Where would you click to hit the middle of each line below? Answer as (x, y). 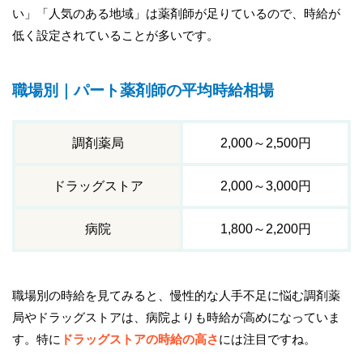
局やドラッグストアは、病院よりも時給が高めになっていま (176, 317)
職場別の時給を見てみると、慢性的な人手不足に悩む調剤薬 (176, 295)
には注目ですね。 (267, 339)
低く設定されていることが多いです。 (115, 35)
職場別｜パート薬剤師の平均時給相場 (143, 91)
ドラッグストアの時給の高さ (140, 339)
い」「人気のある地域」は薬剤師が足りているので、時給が (176, 13)
